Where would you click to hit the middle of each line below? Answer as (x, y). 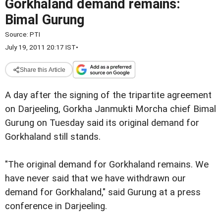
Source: (17, 34)
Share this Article (42, 70)
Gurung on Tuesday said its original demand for (102, 123)
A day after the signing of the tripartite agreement (108, 95)
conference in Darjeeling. (56, 206)
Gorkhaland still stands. (53, 137)
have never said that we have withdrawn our (95, 179)
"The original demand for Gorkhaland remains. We (107, 165)
